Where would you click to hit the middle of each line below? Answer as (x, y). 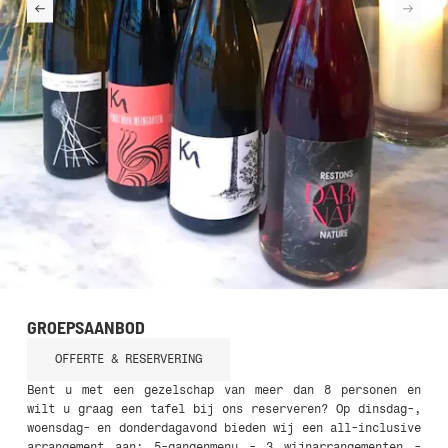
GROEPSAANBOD (85, 326)
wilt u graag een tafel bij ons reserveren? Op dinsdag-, (224, 408)
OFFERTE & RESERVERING (128, 358)
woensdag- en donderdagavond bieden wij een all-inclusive (224, 427)
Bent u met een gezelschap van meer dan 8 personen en (224, 389)
